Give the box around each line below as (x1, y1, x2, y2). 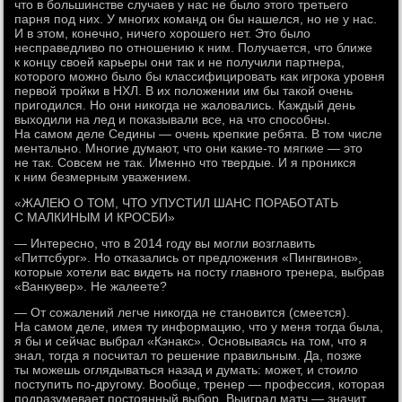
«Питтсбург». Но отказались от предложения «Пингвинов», (14, 250, 363, 265)
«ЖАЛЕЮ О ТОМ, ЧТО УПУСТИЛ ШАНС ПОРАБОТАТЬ (14, 196, 339, 210)
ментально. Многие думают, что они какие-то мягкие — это (14, 141, 363, 155)
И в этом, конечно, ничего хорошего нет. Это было (14, 26, 311, 40)
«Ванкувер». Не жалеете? (14, 279, 168, 293)
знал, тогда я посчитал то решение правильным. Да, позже (14, 348, 363, 363)
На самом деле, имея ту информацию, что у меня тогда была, (14, 319, 384, 334)
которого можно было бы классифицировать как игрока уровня (14, 69, 386, 83)
